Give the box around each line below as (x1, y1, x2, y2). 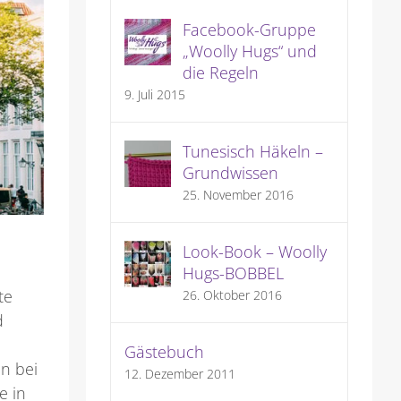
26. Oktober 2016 (182, 286, 282, 304)
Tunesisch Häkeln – (182, 141, 323, 163)
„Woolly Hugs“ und (182, 40, 317, 63)
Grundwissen (182, 162, 278, 184)
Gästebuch (124, 341, 204, 363)
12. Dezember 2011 (124, 365, 235, 383)
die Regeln (182, 62, 259, 84)
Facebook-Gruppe (182, 19, 316, 41)
